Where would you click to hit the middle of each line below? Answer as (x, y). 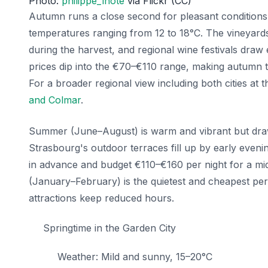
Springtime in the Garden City (109, 228)
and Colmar (55, 100)
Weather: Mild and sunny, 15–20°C (135, 257)
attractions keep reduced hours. (101, 198)
